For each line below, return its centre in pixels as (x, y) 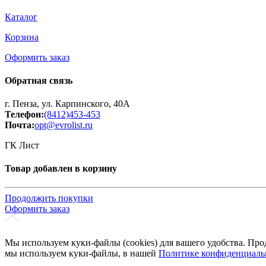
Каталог (21, 17)
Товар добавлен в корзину (61, 169)
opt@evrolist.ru (64, 125)
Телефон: (24, 115)
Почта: (20, 125)
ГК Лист (22, 145)
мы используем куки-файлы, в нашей (82, 253)
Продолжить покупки (49, 198)
